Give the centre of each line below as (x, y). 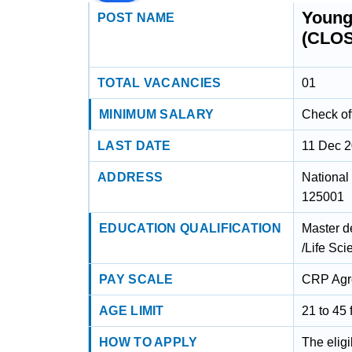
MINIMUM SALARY (157, 114)
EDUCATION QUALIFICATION (190, 228)
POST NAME (136, 18)
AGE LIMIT (132, 311)
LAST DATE (134, 146)
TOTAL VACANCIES (159, 83)
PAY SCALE (136, 279)
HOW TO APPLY (148, 342)
